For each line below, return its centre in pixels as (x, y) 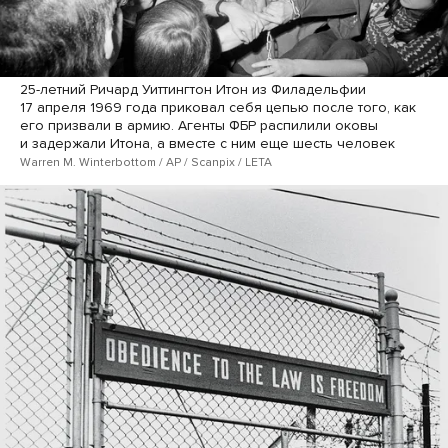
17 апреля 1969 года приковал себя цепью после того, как (218, 108)
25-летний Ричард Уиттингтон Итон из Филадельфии (193, 90)
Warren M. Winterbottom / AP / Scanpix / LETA (146, 162)
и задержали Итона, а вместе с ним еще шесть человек (207, 144)
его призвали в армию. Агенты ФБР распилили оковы (199, 126)
